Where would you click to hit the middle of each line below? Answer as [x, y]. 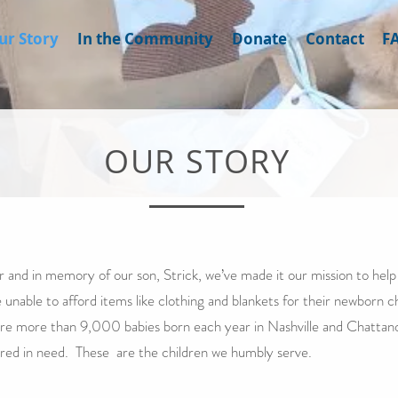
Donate [259, 39]
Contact [335, 39]
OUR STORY [197, 161]
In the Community [145, 39]
